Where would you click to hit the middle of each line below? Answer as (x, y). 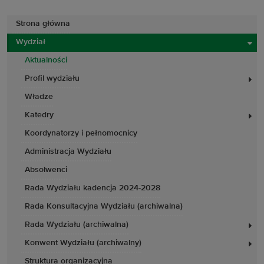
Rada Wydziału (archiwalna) (77, 225)
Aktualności (46, 60)
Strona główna (43, 24)
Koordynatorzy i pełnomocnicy (81, 133)
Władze (39, 97)
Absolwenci (46, 170)
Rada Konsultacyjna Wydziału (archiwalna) (104, 206)
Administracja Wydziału (68, 151)
